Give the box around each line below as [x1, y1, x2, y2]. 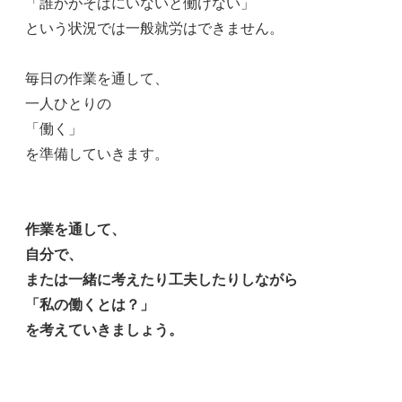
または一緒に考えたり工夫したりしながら [25, 272, 298, 288]
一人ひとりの [25, 96, 111, 112]
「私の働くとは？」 [25, 297, 154, 313]
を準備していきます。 [25, 146, 169, 162]
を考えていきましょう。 [25, 322, 183, 338]
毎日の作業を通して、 [25, 71, 169, 87]
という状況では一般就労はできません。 [25, 21, 284, 37]
